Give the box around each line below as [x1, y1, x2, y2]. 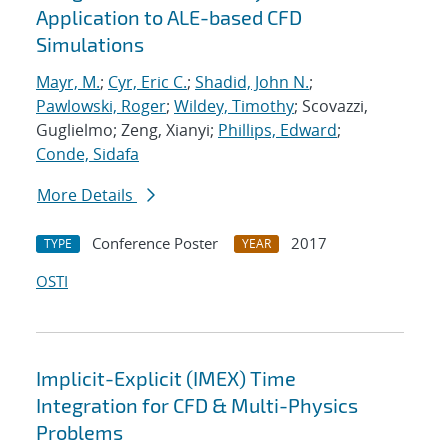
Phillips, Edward [218, 119, 337, 142]
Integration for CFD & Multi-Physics [36, 393, 358, 418]
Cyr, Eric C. [108, 71, 187, 94]
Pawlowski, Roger [36, 95, 166, 118]
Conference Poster [92, 233, 218, 254]
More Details [37, 184, 137, 207]
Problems [36, 420, 123, 445]
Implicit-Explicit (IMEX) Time [36, 366, 296, 391]
